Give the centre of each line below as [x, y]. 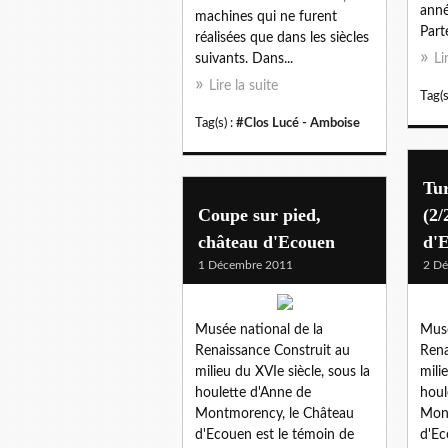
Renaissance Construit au [272, 350]
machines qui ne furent [266, 16]
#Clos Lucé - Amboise [298, 122]
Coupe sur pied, [259, 214]
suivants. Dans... [244, 58]
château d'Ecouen [266, 241]
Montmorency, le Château [274, 413]
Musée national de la [259, 329]
